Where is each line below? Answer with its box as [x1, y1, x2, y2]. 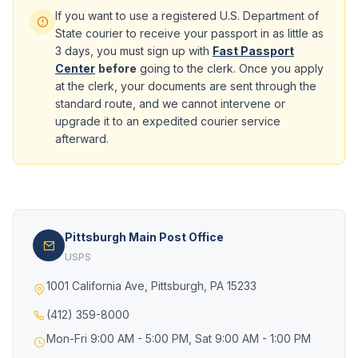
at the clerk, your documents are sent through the [55, 79, 316, 93]
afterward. [55, 132, 109, 145]
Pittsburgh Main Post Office [65, 230, 224, 244]
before [98, 62, 137, 75]
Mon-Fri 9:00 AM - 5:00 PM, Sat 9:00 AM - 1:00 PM [46, 332, 311, 345]
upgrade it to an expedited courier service [55, 114, 280, 128]
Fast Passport [213, 44, 294, 58]
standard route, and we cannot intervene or [55, 97, 285, 110]
